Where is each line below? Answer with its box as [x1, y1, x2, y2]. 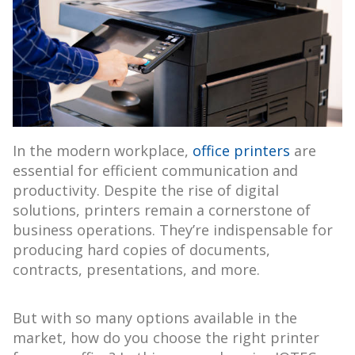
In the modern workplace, [13, 141, 193, 161]
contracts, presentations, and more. [13, 260, 260, 280]
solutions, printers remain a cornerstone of [13, 200, 311, 220]
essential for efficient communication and [13, 161, 298, 181]
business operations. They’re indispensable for [13, 220, 333, 240]
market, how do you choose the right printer [13, 328, 319, 348]
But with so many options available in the [13, 308, 297, 328]
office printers [193, 141, 290, 161]
